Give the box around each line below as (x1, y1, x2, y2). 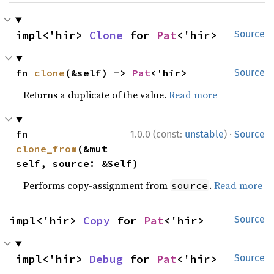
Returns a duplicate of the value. (23, 88, 169, 102)
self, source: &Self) (16, 157, 139, 170)
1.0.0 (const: (130, 128, 185, 141)
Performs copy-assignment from (23, 179, 171, 193)
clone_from (16, 143, 78, 155)
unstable (185, 128, 224, 141)
